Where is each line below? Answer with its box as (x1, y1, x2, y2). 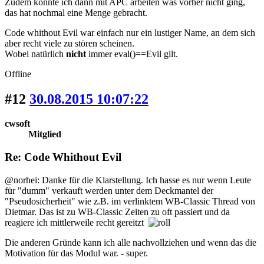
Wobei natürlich (5, 48, 66, 59)
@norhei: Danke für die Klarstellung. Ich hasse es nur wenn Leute (5, 174, 251, 185)
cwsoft (5, 118, 30, 129)
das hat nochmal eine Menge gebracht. (5, 7, 154, 18)
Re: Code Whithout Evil (5, 151, 121, 164)
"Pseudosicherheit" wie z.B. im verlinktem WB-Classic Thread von (5, 196, 255, 206)
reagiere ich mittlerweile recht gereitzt (5, 217, 148, 227)
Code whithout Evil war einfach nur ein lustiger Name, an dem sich (5, 27, 255, 38)
